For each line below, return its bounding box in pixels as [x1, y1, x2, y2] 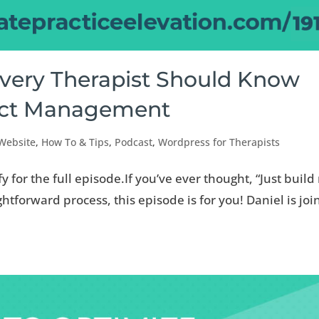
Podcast [115, 135, 153, 149]
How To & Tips [41, 135, 110, 149]
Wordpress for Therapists [158, 135, 281, 149]
